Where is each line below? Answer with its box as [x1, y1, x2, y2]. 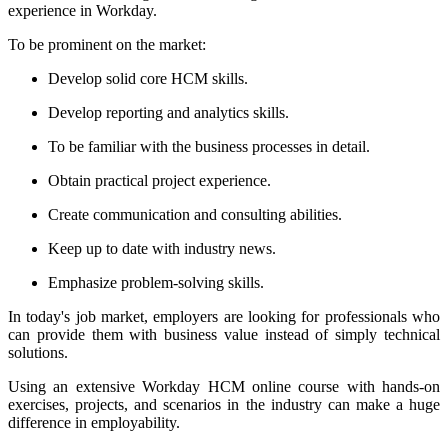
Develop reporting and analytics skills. [48, 104, 289, 122]
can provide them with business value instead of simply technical [8, 326, 440, 344]
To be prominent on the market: [8, 36, 206, 54]
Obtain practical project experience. [48, 172, 271, 190]
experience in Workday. [8, 2, 157, 20]
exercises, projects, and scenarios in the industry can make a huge [8, 396, 440, 414]
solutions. [8, 344, 68, 362]
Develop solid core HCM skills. [48, 70, 248, 88]
